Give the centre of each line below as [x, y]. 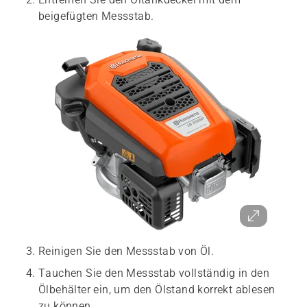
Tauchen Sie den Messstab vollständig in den [154, 273]
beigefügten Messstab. [96, 16]
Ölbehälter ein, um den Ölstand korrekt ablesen [157, 290]
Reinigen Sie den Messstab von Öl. [126, 251]
